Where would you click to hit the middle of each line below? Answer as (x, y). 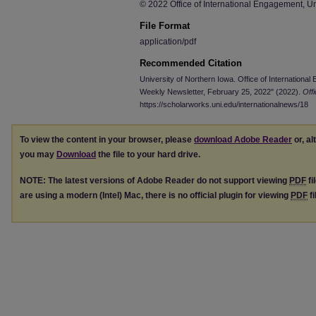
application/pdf (168, 42)
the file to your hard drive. (148, 154)
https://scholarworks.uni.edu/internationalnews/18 (224, 104)
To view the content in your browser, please (107, 140)
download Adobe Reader (243, 140)
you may (38, 154)
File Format (165, 26)
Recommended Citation (191, 63)
